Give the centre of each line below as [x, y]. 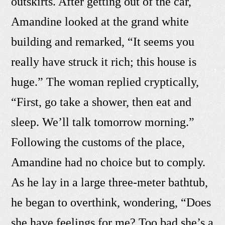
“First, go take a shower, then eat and [101, 102]
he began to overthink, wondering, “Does [111, 203]
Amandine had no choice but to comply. [108, 162]
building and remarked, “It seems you [103, 42]
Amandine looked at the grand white [100, 22]
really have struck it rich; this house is [104, 62]
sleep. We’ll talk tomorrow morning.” [103, 122]
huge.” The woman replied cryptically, [105, 82]
